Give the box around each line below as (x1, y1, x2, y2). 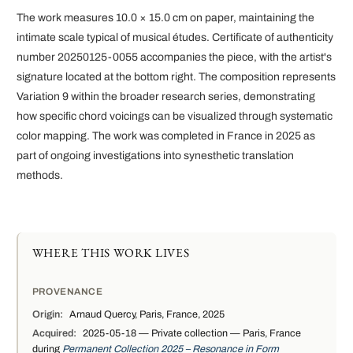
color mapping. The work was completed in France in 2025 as (17, 130, 315, 143)
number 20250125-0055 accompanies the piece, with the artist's (17, 51, 332, 64)
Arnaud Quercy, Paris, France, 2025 (67, 309, 225, 321)
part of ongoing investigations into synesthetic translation (17, 150, 294, 162)
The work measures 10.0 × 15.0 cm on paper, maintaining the (17, 12, 314, 24)
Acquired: (32, 328, 76, 340)
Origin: (32, 309, 63, 321)
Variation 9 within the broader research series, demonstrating (17, 91, 315, 103)
